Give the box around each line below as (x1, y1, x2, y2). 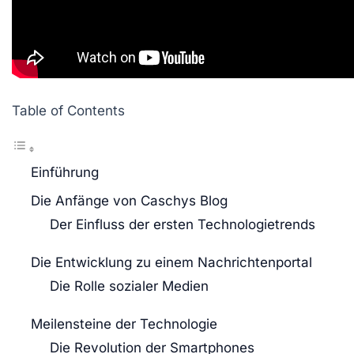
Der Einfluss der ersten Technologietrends (50, 216, 315, 232)
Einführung (31, 164, 99, 180)
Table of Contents (12, 102, 125, 119)
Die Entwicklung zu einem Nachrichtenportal (31, 254, 312, 270)
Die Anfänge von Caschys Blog (31, 192, 228, 209)
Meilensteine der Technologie (31, 315, 217, 332)
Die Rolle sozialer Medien (50, 277, 209, 294)
